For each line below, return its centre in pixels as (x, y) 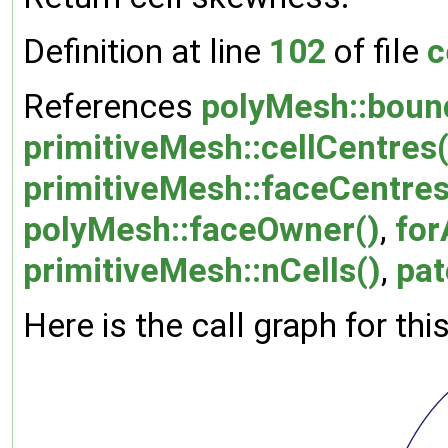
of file (376, 51)
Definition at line (146, 51)
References (112, 106)
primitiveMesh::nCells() (202, 270)
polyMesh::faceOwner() (201, 229)
